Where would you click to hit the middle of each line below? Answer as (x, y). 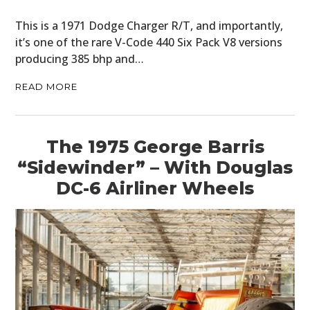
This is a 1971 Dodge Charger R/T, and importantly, (149, 26)
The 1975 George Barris (155, 147)
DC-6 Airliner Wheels (155, 189)
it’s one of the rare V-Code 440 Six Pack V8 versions (149, 43)
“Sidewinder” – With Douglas (155, 168)
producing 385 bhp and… (80, 59)
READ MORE (47, 87)
